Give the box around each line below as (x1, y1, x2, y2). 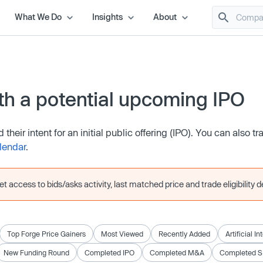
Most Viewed (101, 229, 143, 238)
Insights (92, 11, 123, 22)
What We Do (14, 11, 62, 22)
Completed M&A (150, 248, 204, 257)
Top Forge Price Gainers (7, 229, 86, 238)
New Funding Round (4, 248, 69, 257)
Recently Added (159, 229, 210, 238)
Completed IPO (85, 248, 134, 257)
